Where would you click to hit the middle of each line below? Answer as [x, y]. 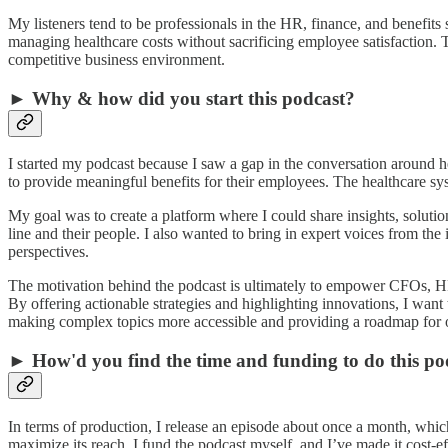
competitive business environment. [116, 59]
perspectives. [48, 252]
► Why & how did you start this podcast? [184, 98]
